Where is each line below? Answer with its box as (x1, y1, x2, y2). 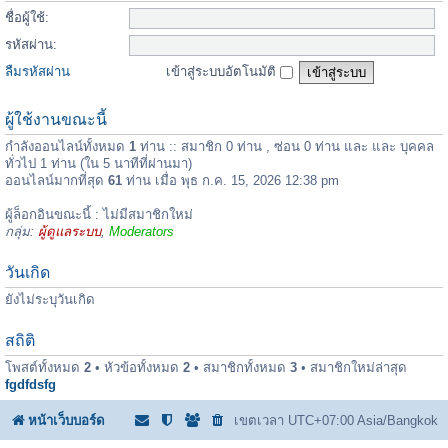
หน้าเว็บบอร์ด (28, 412, 105, 428)
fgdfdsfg (5, 377, 56, 393)
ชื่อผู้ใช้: (5, 10, 49, 25)
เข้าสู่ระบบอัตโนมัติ (166, 64, 280, 80)
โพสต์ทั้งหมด (5, 360, 84, 376)
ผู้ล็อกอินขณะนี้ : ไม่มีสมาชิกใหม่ (5, 207, 193, 223)
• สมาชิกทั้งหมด (190, 360, 290, 376)
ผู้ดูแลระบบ (38, 224, 101, 240)
